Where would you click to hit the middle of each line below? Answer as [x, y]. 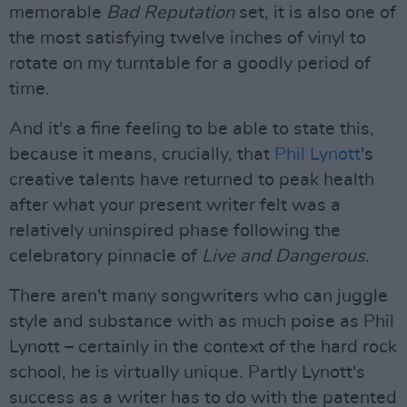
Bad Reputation [170, 13]
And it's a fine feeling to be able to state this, [192, 129]
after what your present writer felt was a [175, 205]
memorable [58, 13]
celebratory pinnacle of [105, 256]
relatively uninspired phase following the [175, 231]
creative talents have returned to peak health [192, 180]
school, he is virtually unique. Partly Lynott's [187, 372]
